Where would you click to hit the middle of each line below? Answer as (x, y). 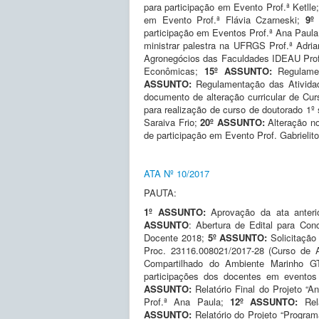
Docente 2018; (174, 237)
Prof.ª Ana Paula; (187, 301)
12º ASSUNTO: (267, 301)
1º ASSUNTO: (178, 211)
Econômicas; (174, 70)
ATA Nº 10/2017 (177, 173)
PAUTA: (160, 192)
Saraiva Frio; (172, 122)
